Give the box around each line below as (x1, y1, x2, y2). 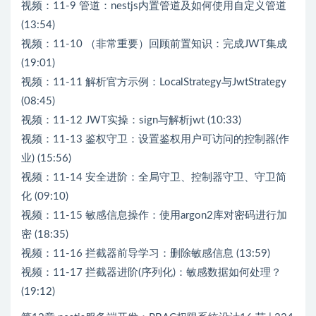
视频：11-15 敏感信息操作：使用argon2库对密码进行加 (21, 209, 287, 221)
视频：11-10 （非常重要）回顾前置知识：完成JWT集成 (21, 38, 287, 49)
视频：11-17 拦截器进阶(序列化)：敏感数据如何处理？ (21, 267, 281, 278)
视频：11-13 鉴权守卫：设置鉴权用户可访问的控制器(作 (21, 133, 289, 145)
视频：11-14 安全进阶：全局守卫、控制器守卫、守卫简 (21, 171, 286, 183)
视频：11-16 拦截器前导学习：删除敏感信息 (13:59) (21, 248, 270, 259)
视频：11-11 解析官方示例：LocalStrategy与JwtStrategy (21, 76, 286, 87)
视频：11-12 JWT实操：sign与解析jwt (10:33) (21, 114, 241, 126)
